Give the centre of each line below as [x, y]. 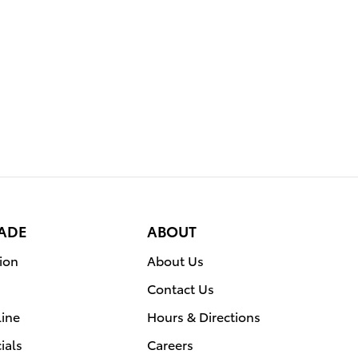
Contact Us [181, 288]
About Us [175, 260]
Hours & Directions [204, 316]
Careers [170, 344]
